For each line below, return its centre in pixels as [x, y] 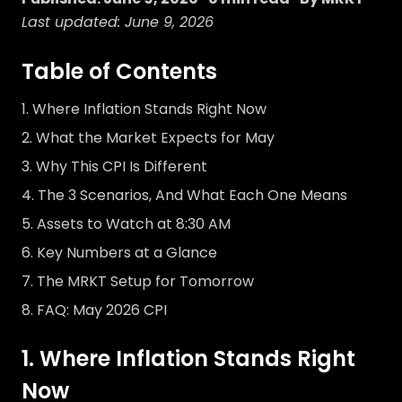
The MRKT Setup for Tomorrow [145, 281]
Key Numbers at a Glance [127, 253]
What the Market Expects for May [155, 138]
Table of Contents [119, 71]
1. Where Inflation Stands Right [188, 358]
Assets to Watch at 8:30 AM [134, 224]
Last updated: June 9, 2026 [118, 22]
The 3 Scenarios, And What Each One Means [192, 195]
